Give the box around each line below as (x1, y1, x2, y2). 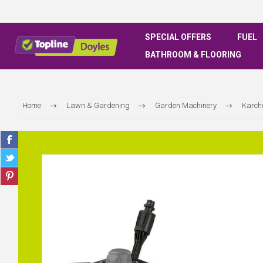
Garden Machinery (154, 101, 217, 110)
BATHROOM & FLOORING (145, 50, 241, 59)
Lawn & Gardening (66, 101, 130, 110)
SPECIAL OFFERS (145, 32, 211, 42)
